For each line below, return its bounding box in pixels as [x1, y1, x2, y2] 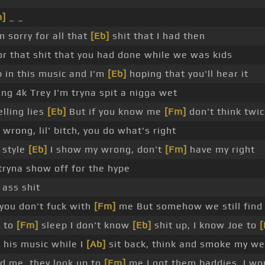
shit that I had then [109, 30, 205, 42]
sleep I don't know [38, 219, 132, 231]
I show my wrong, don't [47, 144, 165, 156]
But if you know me [66, 106, 164, 118]
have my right [187, 144, 255, 156]
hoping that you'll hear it [127, 68, 248, 80]
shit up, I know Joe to [151, 219, 260, 231]
